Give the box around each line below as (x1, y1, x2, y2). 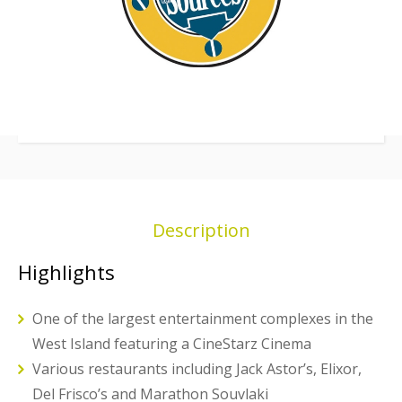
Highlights (18, 258, 115, 285)
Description (152, 218, 250, 243)
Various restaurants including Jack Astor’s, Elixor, (32, 358, 362, 379)
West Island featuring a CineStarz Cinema (32, 333, 311, 354)
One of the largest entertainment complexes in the (32, 308, 373, 328)
